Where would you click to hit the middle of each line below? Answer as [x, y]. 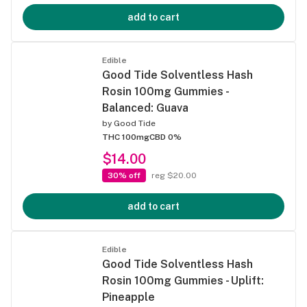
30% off [124, 175]
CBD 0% [165, 137]
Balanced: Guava [145, 108]
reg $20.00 [174, 175]
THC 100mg [126, 137]
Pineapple [128, 297]
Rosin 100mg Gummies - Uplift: [183, 280]
